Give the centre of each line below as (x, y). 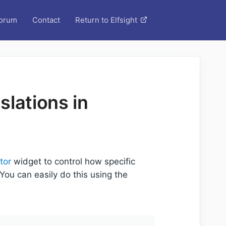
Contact (46, 20)
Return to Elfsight (106, 20)
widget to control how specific (73, 162)
